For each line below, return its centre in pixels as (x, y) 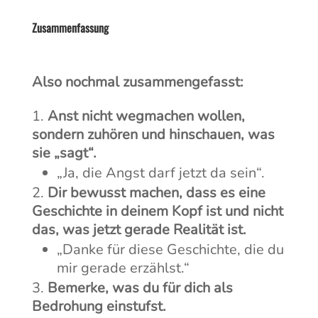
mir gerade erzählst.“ (123, 268)
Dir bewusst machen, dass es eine (156, 193)
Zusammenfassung (70, 28)
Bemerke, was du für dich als (140, 288)
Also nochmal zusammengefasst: (137, 82)
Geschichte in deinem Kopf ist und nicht (157, 212)
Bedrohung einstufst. (99, 307)
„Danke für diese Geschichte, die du (170, 250)
